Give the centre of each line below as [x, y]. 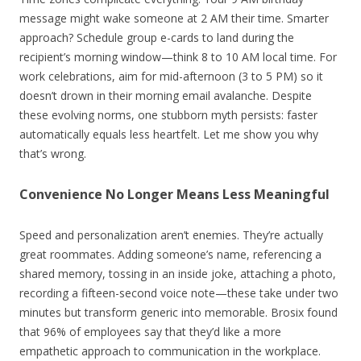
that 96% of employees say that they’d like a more [150, 331]
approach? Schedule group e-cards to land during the [157, 37]
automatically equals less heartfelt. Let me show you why [169, 134]
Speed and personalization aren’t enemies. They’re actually [171, 234]
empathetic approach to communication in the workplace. [170, 351]
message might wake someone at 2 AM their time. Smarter [174, 18]
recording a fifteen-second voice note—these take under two [179, 293]
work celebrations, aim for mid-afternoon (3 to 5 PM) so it [171, 76]
